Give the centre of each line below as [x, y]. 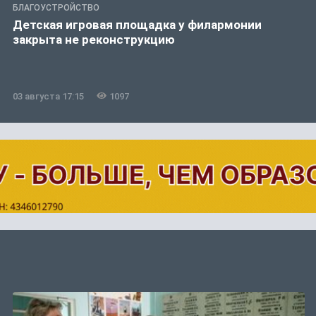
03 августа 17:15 [48, 96]
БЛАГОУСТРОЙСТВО [56, 7]
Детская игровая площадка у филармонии [137, 24]
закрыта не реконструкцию [94, 39]
